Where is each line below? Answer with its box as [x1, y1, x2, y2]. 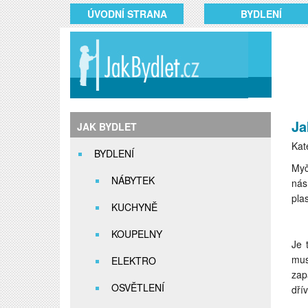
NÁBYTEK [111, 173, 155, 187]
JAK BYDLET [77, 120, 137, 133]
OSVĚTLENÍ [111, 280, 164, 294]
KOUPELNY [111, 227, 162, 241]
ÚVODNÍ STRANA [87, 7, 167, 21]
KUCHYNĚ [111, 200, 157, 214]
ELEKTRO [111, 254, 156, 267]
